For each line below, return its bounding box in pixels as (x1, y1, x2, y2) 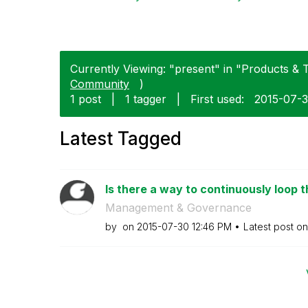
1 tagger (125, 91, 166, 106)
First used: (190, 91, 244, 106)
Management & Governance (104, 200, 252, 214)
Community (70, 76, 129, 91)
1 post (70, 91, 101, 106)
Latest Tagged (60, 127, 181, 149)
